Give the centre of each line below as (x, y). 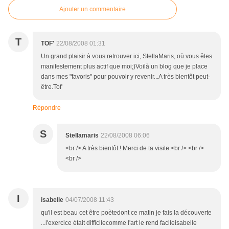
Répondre (47, 108)
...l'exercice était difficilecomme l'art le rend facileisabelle (119, 223)
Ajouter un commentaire (93, 9)
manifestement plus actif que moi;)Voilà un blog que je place (124, 67)
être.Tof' (52, 87)
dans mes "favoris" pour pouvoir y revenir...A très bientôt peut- (125, 77)
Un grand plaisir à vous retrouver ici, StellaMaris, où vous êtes (127, 56)
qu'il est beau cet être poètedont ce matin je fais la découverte (126, 213)
